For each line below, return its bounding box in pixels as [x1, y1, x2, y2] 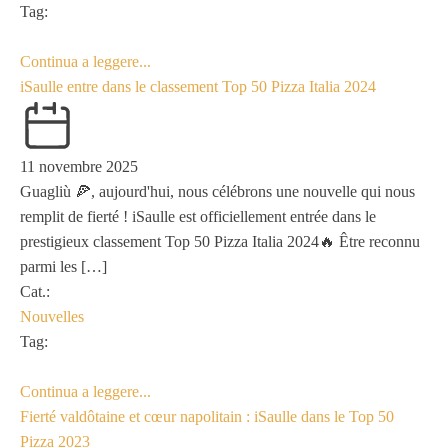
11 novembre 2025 [20, 158, 138, 175]
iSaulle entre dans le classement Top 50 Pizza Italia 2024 [20, 78, 376, 95]
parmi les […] [20, 258, 107, 275]
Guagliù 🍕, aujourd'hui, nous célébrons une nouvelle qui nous [20, 183, 415, 200]
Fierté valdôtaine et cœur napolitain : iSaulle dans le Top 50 [20, 408, 394, 425]
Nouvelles [20, 308, 84, 325]
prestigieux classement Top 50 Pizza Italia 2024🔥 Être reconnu [20, 233, 420, 250]
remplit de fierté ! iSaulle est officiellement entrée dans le [20, 208, 376, 225]
